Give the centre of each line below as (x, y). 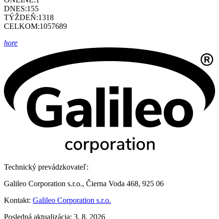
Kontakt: (18, 200)
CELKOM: (22, 26)
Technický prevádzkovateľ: (46, 167)
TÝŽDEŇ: (21, 18)
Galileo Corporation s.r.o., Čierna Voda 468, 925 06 (84, 184)
